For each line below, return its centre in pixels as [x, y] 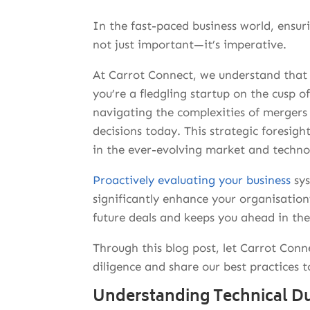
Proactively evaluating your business [192, 180]
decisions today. [139, 131]
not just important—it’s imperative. [190, 45]
